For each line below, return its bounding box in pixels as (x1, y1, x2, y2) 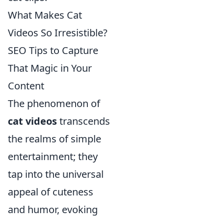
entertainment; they (8, 150, 98, 163)
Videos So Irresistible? (8, 26, 108, 39)
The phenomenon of (8, 97, 100, 110)
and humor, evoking (8, 203, 98, 216)
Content (8, 79, 44, 92)
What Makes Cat (8, 8, 82, 22)
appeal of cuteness (8, 185, 93, 198)
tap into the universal (8, 167, 104, 181)
